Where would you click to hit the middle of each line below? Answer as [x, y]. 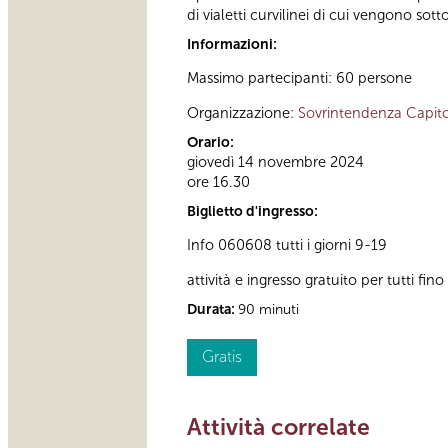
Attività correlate [278, 426]
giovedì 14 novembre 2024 [275, 161]
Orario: [212, 142]
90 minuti [268, 309]
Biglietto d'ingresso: [254, 211]
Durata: [212, 309]
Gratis [222, 356]
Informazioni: [233, 44]
